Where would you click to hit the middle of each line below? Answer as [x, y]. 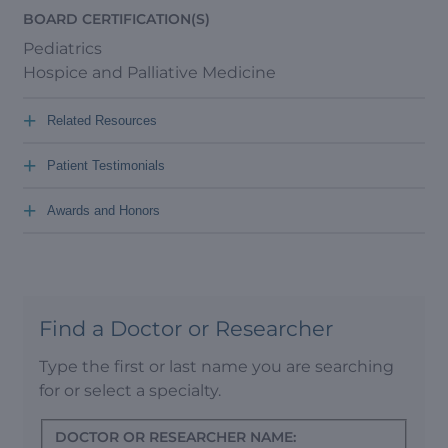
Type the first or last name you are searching [216, 366]
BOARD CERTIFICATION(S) [116, 18]
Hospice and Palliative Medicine [149, 72]
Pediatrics [62, 48]
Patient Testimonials [106, 165]
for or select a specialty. [130, 390]
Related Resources [102, 120]
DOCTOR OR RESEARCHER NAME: [175, 436]
